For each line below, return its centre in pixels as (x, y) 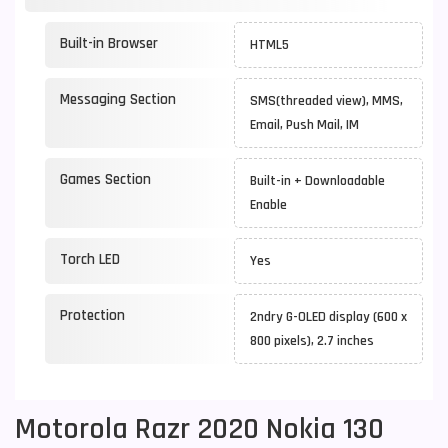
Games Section (105, 179)
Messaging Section (118, 99)
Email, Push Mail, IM (307, 125)
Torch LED (90, 259)
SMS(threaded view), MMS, (326, 101)
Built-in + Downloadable (320, 181)
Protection (92, 315)
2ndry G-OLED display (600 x (328, 317)
